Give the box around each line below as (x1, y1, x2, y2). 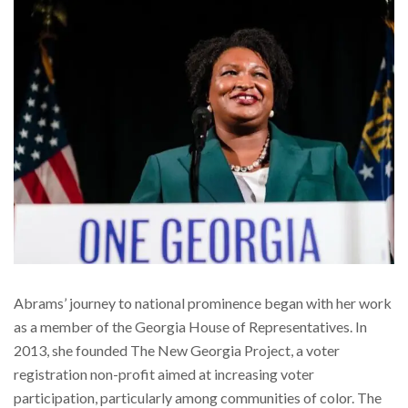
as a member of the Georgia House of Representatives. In (14, 318, 367, 336)
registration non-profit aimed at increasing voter (14, 365, 314, 383)
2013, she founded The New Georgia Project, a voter (14, 342, 340, 360)
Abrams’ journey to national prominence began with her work (14, 294, 392, 312)
